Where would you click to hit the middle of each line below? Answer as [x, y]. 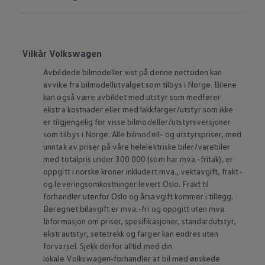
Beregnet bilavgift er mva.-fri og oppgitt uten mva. [135, 209]
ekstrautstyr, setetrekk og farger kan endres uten [131, 234]
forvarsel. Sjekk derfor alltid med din [108, 246]
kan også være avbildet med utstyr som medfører [132, 97]
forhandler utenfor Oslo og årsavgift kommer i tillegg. [138, 196]
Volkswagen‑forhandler [109, 258]
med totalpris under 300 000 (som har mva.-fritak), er [138, 159]
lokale [54, 258]
